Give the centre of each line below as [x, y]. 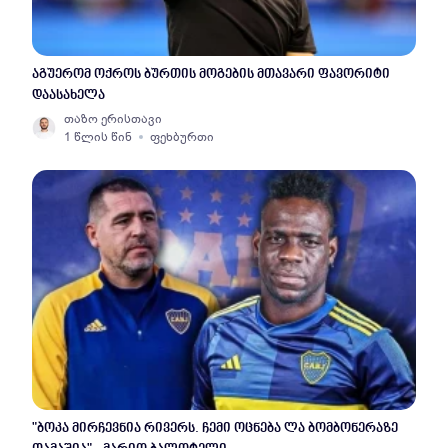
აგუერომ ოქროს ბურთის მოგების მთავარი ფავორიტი [211, 74]
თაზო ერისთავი [113, 119]
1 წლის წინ [98, 137]
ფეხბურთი [182, 137]
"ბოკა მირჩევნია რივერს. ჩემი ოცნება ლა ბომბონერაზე [215, 428]
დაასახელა [68, 95]
